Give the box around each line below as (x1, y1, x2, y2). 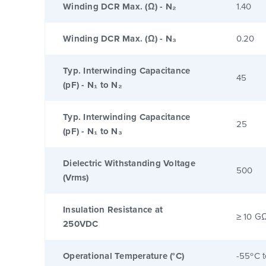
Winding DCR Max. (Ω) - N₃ (63, 31, 177, 45)
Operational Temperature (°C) (63, 249, 184, 262)
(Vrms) (63, 170, 89, 184)
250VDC (63, 217, 99, 230)
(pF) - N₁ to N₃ (63, 124, 122, 138)
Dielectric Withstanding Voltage (63, 156, 195, 170)
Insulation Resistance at (63, 202, 163, 216)
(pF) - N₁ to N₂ (63, 78, 122, 91)
